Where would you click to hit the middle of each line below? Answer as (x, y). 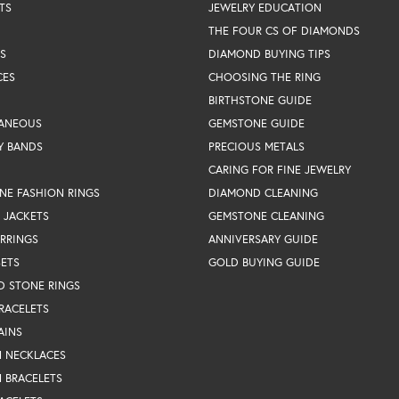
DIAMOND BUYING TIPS (269, 53)
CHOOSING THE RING (265, 77)
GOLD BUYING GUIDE (264, 262)
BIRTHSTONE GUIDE (260, 100)
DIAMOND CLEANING (263, 192)
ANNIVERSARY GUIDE (263, 239)
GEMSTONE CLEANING (266, 216)
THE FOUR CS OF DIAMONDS (284, 30)
